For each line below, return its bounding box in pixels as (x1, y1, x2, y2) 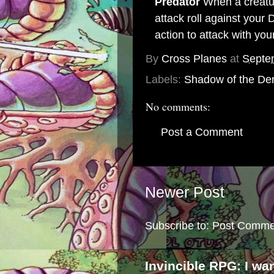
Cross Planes (161, 53, 227, 65)
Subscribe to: (145, 220, 212, 232)
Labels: (146, 73, 184, 86)
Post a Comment (161, 126, 243, 138)
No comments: (146, 99, 210, 114)
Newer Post (145, 183, 224, 201)
